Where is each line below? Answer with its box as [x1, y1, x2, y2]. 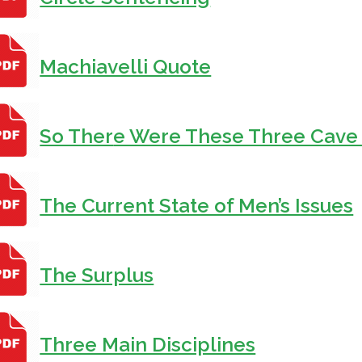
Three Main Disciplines [40, 333, 256, 357]
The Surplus [40, 263, 154, 288]
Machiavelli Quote [40, 55, 212, 79]
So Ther [40, 124, 114, 149]
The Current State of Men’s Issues [40, 194, 354, 218]
